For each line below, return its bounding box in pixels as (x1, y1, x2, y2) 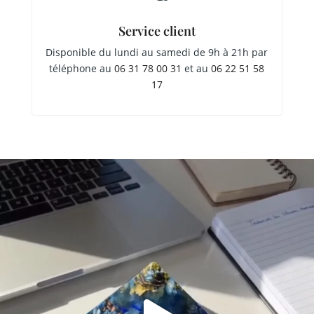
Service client (118, 22, 196, 40)
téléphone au (49, 62, 115, 76)
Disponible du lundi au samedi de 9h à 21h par (46, 46, 268, 60)
